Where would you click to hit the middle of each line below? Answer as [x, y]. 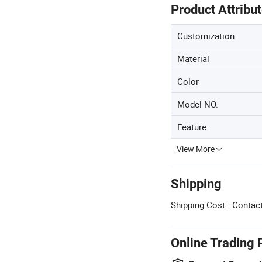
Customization [206, 36]
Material [193, 58]
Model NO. [198, 104]
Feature [192, 127]
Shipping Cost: [199, 205]
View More [196, 149]
